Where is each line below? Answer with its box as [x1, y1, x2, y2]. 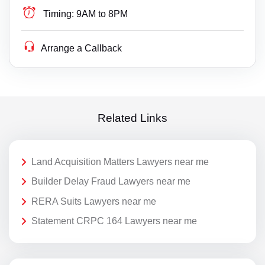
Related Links [98, 112, 167, 125]
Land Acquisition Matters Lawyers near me [31, 156, 209, 167]
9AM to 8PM [76, 8, 128, 19]
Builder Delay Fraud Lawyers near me [31, 176, 190, 187]
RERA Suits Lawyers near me [31, 196, 156, 206]
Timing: [43, 8, 75, 19]
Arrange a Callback [41, 43, 122, 53]
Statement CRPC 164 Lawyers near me [31, 216, 197, 227]
